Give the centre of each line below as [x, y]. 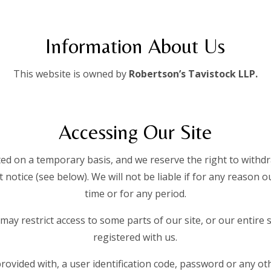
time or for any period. [135, 193]
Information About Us [135, 46]
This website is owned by [70, 73]
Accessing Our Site [135, 132]
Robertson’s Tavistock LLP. [193, 73]
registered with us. [135, 237]
